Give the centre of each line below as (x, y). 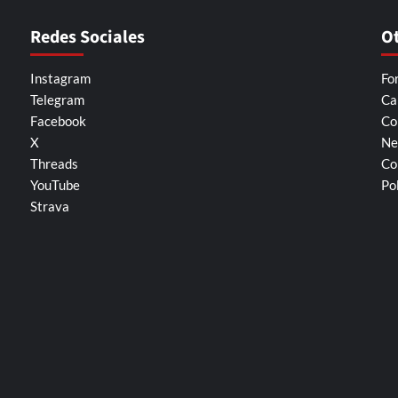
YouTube (55, 185)
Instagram (60, 79)
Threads (54, 164)
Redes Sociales (88, 38)
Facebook (58, 121)
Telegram (57, 100)
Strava (50, 207)
